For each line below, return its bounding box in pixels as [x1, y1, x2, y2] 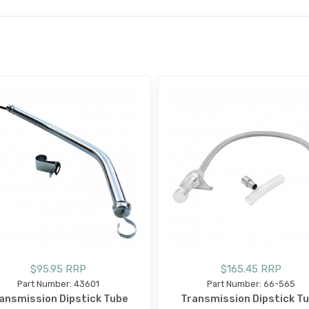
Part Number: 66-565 [207, 278, 295, 289]
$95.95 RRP [30, 262, 86, 275]
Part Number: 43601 [17, 278, 99, 289]
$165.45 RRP [221, 262, 281, 275]
